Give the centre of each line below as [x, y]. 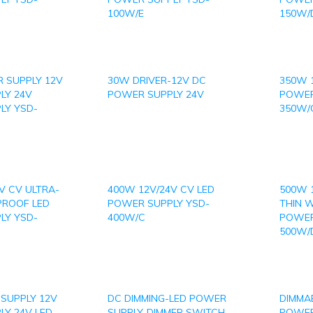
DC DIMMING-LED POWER [167, 298]
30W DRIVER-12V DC [157, 80]
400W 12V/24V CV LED [161, 189]
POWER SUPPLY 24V [156, 94]
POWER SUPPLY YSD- [159, 203]
